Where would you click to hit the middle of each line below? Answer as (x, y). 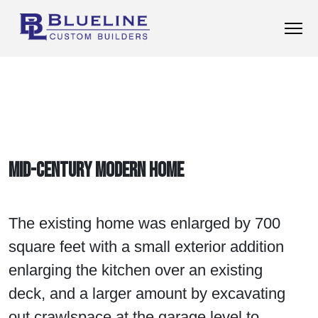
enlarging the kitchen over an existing (136, 270)
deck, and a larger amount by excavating (147, 294)
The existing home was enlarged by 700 (144, 224)
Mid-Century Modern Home (96, 171)
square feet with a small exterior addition (146, 247)
